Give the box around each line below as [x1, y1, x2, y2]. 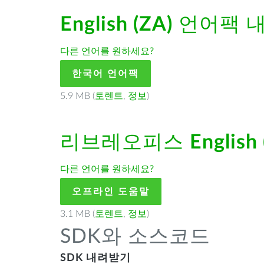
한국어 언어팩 [72, 69, 139, 78]
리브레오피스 [60, 133, 190, 153]
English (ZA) [60, 15, 173, 35]
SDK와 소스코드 [60, 227, 210, 247]
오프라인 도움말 [72, 187, 150, 196]
